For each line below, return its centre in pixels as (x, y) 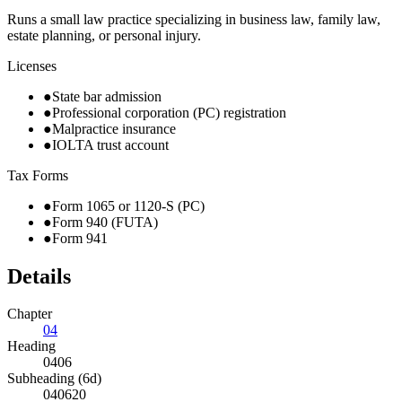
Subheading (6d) (54, 379)
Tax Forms (38, 175)
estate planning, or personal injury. (104, 35)
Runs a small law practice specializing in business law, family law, (194, 19)
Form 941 (80, 238)
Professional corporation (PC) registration (169, 112)
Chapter (30, 314)
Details (39, 276)
